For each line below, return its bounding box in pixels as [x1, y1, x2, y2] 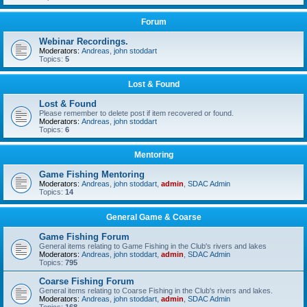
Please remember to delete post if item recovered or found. [39, 109, 234, 117]
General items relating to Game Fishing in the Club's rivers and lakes [39, 242, 267, 250]
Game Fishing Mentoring [39, 169, 145, 180]
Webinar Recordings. [39, 36, 128, 47]
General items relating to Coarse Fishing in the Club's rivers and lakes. [39, 286, 273, 295]
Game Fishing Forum [39, 232, 130, 242]
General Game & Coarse [106, 212, 201, 222]
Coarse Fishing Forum [39, 276, 134, 286]
